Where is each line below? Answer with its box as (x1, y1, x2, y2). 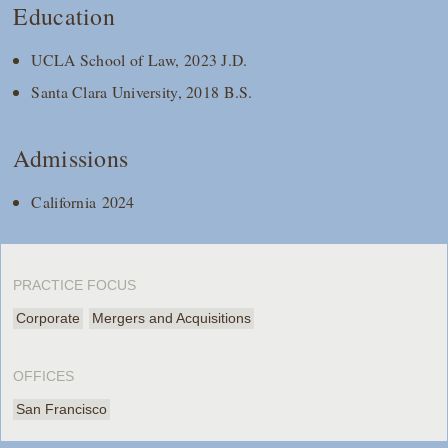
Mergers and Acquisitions (92, 309, 252, 326)
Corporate (16, 309, 81, 326)
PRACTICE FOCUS (13, 276, 137, 293)
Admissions (13, 141, 129, 174)
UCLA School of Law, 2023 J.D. (31, 48, 248, 70)
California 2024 (31, 190, 135, 212)
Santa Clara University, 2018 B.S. (31, 80, 253, 102)
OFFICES (13, 367, 75, 384)
